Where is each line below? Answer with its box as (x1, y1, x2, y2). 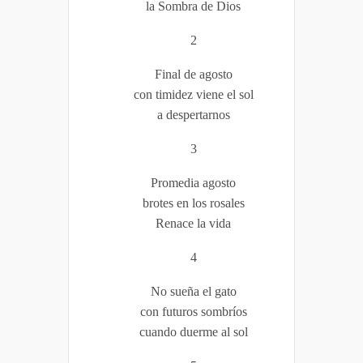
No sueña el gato (150, 284, 237, 299)
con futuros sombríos (139, 305, 247, 319)
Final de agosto (154, 67, 233, 82)
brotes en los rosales (142, 196, 245, 211)
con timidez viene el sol (133, 88, 254, 102)
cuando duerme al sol (139, 325, 248, 340)
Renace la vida (156, 216, 231, 231)
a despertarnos (156, 108, 230, 122)
